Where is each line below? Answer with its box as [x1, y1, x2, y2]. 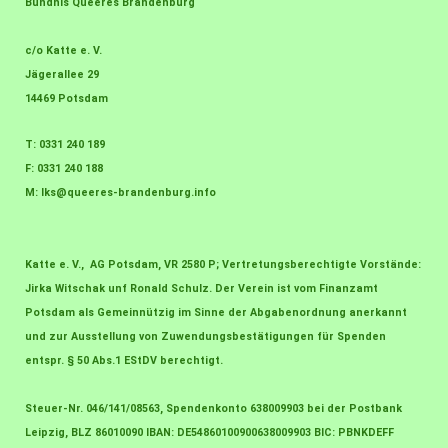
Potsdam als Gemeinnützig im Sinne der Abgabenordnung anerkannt [25, 306, 407, 320]
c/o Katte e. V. [25, 44, 102, 58]
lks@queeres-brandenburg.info [41, 186, 216, 200]
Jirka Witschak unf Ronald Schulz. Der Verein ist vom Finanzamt [25, 282, 378, 296]
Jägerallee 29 [25, 68, 99, 82]
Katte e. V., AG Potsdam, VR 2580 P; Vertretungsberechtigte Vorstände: [25, 258, 421, 272]
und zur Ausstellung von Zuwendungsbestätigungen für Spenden [25, 330, 386, 344]
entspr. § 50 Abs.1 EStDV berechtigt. [25, 354, 223, 368]
